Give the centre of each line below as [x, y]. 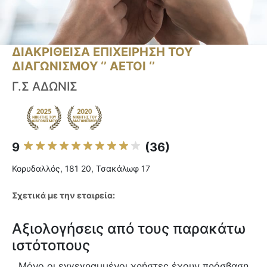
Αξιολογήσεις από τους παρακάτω [129, 229]
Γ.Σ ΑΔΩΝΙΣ [45, 87]
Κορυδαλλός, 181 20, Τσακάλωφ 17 [81, 169]
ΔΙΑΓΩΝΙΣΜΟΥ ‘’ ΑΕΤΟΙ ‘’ [83, 66]
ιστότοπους [51, 246]
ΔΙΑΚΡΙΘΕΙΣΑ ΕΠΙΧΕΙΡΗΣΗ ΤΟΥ [102, 52]
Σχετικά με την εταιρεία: [63, 195]
